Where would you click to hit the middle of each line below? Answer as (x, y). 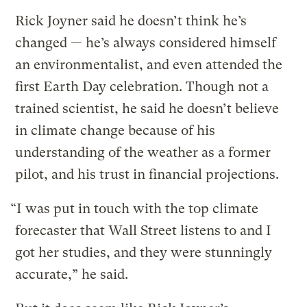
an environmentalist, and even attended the (149, 64)
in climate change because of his (115, 130)
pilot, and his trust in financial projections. (147, 174)
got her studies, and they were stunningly (144, 252)
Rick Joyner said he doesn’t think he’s (131, 21)
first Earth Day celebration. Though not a (142, 86)
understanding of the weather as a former (143, 152)
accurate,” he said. (72, 274)
